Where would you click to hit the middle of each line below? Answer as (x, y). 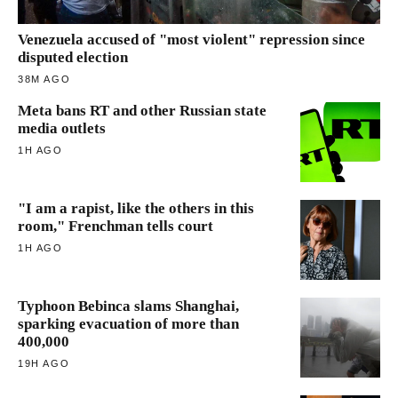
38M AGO (44, 80)
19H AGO (44, 364)
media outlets (62, 129)
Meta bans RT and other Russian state (142, 111)
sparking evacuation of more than (128, 324)
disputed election (73, 58)
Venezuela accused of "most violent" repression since (191, 40)
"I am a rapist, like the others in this (136, 209)
